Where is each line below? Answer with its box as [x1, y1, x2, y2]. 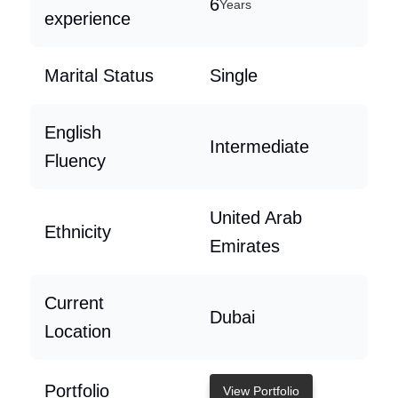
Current [44, 293, 104, 313]
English [44, 123, 101, 142]
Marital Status [44, 66, 154, 85]
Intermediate [210, 137, 309, 156]
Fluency [44, 151, 106, 171]
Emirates [210, 236, 280, 256]
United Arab [210, 208, 302, 227]
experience [44, 9, 131, 28]
